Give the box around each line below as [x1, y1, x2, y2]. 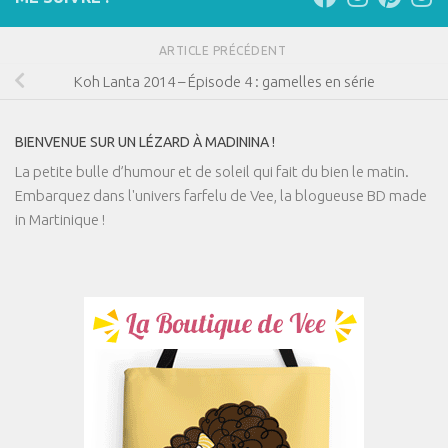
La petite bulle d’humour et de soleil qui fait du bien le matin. [15, 162, 409, 180]
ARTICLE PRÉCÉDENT [158, 44, 290, 57]
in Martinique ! [15, 210, 105, 228]
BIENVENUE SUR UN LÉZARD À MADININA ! [15, 133, 275, 150]
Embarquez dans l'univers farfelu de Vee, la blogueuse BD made [15, 186, 427, 204]
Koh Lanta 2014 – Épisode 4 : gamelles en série [73, 72, 375, 90]
